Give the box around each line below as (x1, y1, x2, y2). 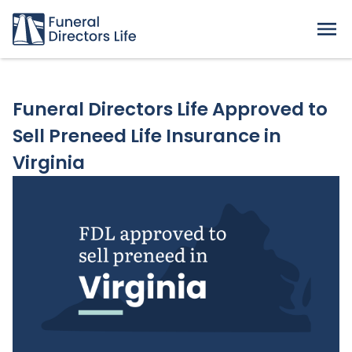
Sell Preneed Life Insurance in (13, 123, 281, 148)
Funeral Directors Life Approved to (13, 97, 328, 122)
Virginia (13, 150, 85, 175)
